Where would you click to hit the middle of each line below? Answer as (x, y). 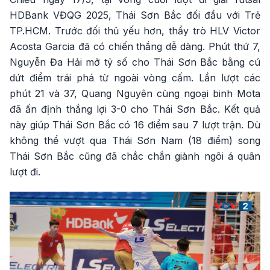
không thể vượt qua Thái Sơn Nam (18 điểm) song (135, 140)
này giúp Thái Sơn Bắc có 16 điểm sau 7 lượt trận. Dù (135, 125)
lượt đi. (25, 172)
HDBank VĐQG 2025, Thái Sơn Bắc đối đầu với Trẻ (135, 15)
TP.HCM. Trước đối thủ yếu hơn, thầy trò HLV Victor (135, 31)
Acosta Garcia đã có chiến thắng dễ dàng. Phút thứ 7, (135, 46)
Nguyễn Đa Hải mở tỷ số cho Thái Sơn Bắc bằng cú (135, 62)
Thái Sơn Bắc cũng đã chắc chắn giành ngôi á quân (135, 156)
